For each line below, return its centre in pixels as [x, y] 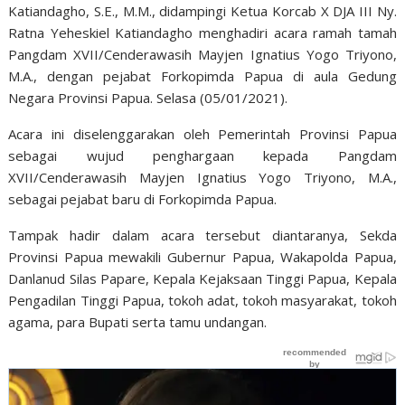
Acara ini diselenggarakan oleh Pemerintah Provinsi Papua [202, 134]
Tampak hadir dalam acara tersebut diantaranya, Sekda [202, 235]
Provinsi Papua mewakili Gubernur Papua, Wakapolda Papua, [202, 257]
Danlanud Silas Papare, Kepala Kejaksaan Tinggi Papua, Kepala [202, 278]
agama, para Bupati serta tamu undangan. [138, 322]
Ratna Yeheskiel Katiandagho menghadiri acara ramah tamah [202, 33]
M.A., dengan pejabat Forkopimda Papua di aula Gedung [202, 76]
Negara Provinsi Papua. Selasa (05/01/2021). [148, 98]
